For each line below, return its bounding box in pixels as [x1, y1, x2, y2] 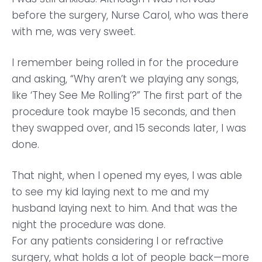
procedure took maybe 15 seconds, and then [12, 105, 236, 119]
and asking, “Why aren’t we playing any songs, [12, 72, 239, 86]
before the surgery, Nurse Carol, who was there [12, 8, 249, 22]
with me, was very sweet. [12, 25, 136, 39]
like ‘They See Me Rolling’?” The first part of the [12, 88, 242, 102]
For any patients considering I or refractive [12, 234, 223, 248]
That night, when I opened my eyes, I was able [12, 168, 242, 182]
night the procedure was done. [12, 218, 166, 232]
